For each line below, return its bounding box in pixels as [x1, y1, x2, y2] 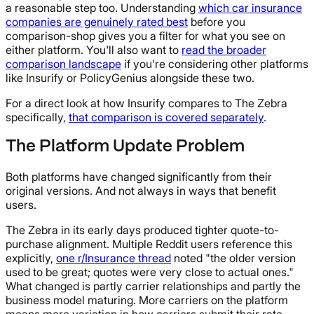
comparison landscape [6, 56, 121, 71]
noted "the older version [171, 250, 296, 265]
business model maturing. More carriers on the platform [6, 292, 288, 307]
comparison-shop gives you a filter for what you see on [6, 28, 285, 43]
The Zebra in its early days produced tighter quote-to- [6, 222, 279, 237]
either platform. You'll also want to [6, 42, 182, 57]
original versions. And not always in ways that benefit [6, 183, 276, 198]
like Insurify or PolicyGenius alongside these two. [6, 70, 254, 85]
